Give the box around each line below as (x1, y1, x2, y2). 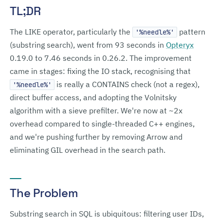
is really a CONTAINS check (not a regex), (54, 79, 200, 89)
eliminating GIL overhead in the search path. (10, 145, 165, 155)
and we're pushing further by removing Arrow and (10, 132, 182, 142)
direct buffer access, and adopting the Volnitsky (10, 92, 177, 102)
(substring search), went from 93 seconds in (10, 40, 166, 50)
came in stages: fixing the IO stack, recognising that (10, 66, 191, 76)
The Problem (10, 185, 78, 200)
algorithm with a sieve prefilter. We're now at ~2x (10, 106, 182, 115)
